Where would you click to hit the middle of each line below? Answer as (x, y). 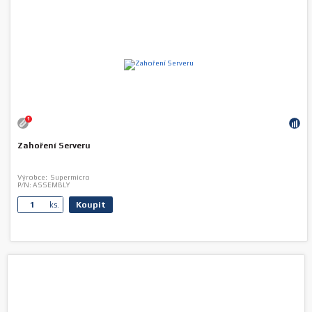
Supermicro (69, 177)
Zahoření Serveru (54, 146)
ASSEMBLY (51, 185)
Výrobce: (33, 177)
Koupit (91, 205)
